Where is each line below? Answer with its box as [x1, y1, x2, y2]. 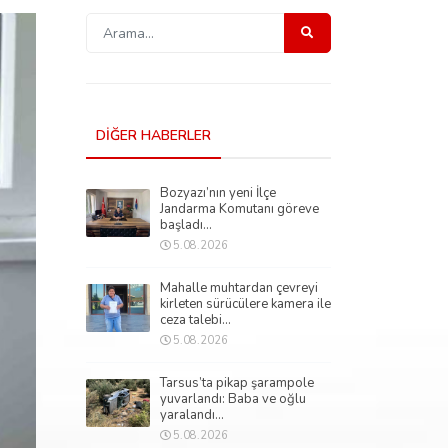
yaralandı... [160, 406, 224, 424]
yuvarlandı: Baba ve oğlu [160, 390, 306, 408]
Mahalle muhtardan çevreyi [160, 279, 318, 297]
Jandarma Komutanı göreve [160, 200, 319, 218]
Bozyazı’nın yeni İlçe [160, 184, 276, 202]
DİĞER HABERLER [96, 126, 211, 145]
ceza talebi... [160, 311, 231, 329]
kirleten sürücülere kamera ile [160, 295, 331, 313]
